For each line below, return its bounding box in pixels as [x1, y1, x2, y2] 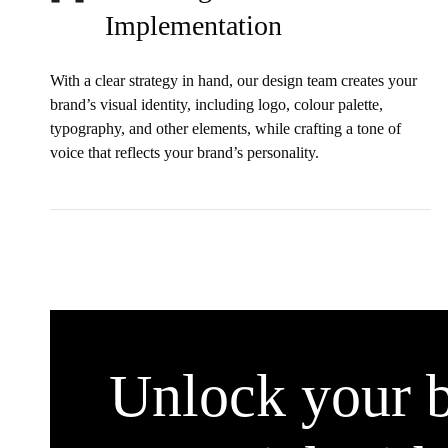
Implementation [105, 9, 283, 41]
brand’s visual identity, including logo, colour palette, [50, 95, 384, 113]
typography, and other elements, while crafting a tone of [50, 119, 402, 137]
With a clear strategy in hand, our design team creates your [50, 71, 418, 89]
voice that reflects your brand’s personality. [50, 143, 320, 161]
